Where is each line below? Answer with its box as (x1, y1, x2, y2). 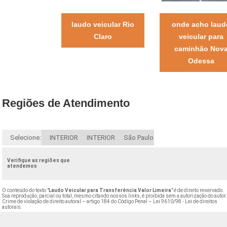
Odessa (187, 56, 214, 65)
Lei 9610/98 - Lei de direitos (153, 198, 218, 204)
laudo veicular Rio (71, 20, 134, 28)
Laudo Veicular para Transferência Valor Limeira (49, 187, 172, 193)
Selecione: (10, 133, 42, 141)
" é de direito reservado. (171, 187, 224, 193)
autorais (2, 204, 21, 210)
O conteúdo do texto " (2, 187, 49, 193)
